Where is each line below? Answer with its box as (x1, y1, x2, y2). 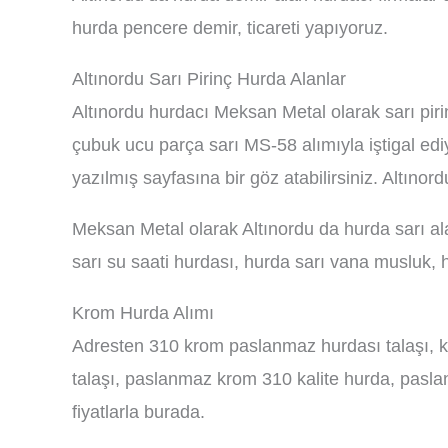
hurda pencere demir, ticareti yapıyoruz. (72, 18, 388, 38)
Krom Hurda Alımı (72, 303, 214, 323)
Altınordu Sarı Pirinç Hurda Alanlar (72, 69, 346, 89)
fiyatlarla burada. (72, 402, 205, 422)
